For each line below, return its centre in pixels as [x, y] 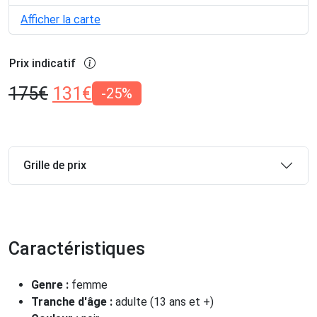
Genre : [51, 284]
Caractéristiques [77, 248]
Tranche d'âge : [73, 301]
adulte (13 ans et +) [165, 301]
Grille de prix [55, 166]
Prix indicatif [42, 63]
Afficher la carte [60, 19]
